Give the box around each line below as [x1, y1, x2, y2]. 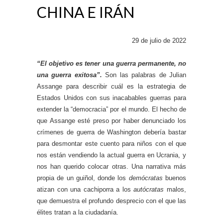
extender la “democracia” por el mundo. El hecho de [37, 105, 186, 113]
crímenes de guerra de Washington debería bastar [37, 128, 186, 136]
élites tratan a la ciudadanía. [37, 208, 118, 216]
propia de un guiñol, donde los [37, 174, 129, 182]
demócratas [128, 174, 163, 182]
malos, [164, 185, 187, 193]
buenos [162, 174, 187, 182]
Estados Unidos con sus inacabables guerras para [37, 94, 186, 102]
